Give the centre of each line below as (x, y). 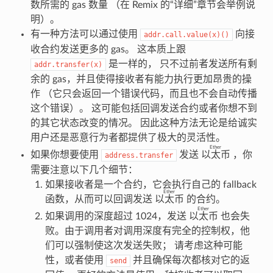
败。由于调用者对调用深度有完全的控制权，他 (147, 231)
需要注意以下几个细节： (84, 170)
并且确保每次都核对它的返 (190, 260)
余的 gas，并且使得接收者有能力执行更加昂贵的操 (141, 79)
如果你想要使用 (66, 154)
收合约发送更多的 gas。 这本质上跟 (108, 49)
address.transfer (139, 155)
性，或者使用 (75, 260)
